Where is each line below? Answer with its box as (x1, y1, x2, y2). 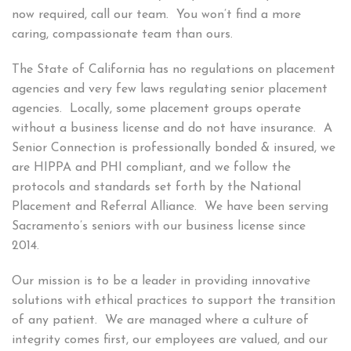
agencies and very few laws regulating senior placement (12, 82, 327, 96)
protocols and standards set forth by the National (12, 180, 301, 194)
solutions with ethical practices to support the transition (12, 294, 335, 307)
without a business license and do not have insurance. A (12, 121, 332, 135)
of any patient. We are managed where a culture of (12, 313, 309, 327)
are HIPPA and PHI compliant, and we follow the (12, 161, 291, 174)
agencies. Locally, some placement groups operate (12, 102, 301, 115)
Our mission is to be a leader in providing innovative (12, 274, 310, 288)
